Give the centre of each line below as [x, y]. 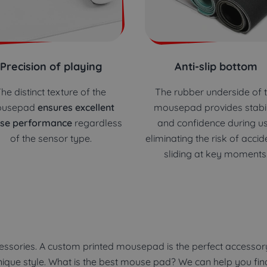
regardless [97, 122]
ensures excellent [76, 107]
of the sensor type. [51, 138]
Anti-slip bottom [216, 66]
